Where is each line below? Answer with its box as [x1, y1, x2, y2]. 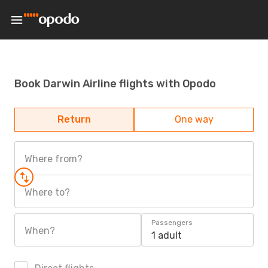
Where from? [25, 153, 83, 165]
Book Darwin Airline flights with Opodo [14, 77, 216, 90]
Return [57, 114, 91, 125]
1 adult [151, 230, 182, 241]
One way [174, 114, 214, 125]
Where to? [25, 187, 70, 198]
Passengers [151, 218, 193, 227]
